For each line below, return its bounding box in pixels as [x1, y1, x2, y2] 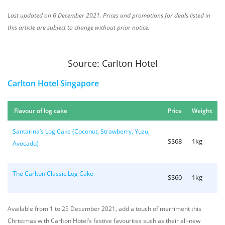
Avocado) [13, 139, 39, 148]
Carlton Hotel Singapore [8, 78, 99, 89]
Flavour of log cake [14, 106, 67, 115]
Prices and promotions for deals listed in [101, 11, 210, 20]
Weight [192, 106, 212, 115]
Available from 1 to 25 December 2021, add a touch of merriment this [8, 204, 201, 213]
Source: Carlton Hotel [67, 57, 158, 70]
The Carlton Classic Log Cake [13, 169, 93, 178]
